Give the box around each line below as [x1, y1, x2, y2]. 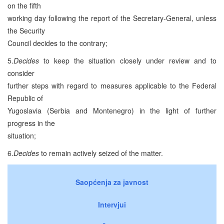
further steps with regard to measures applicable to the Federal [7, 80, 216, 90]
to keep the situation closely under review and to [39, 55, 216, 65]
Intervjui [98, 199, 126, 209]
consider [7, 67, 34, 78]
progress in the [7, 117, 55, 128]
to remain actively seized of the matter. [39, 147, 163, 158]
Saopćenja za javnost [75, 176, 148, 187]
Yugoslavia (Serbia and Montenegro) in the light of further [7, 105, 216, 115]
